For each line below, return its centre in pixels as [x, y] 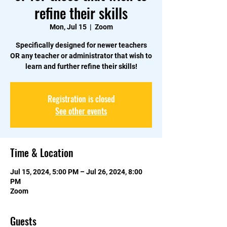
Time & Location [42, 153]
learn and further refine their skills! [81, 67]
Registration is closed [81, 99]
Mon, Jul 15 [68, 27]
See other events [81, 111]
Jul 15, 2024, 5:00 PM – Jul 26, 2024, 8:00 [76, 172]
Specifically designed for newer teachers [81, 45]
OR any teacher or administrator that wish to [81, 56]
